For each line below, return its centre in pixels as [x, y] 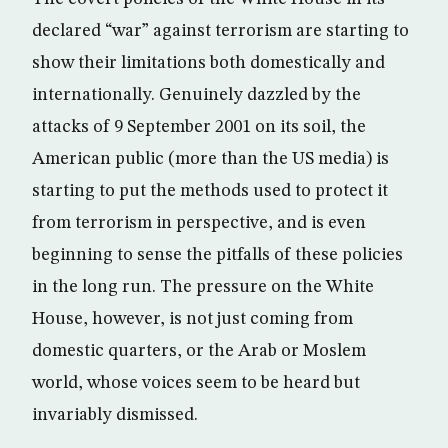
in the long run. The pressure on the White [203, 287]
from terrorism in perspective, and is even [199, 223]
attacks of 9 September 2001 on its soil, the [199, 127]
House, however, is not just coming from [192, 319]
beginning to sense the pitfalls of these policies [217, 255]
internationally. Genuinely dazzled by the [196, 95]
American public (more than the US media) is [210, 159]
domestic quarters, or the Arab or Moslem [199, 351]
